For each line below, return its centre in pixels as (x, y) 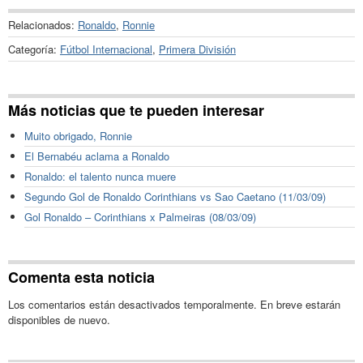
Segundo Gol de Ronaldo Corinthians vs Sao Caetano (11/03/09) (175, 197)
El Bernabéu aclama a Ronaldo (97, 156)
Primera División (197, 49)
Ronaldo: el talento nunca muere (100, 177)
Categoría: (34, 49)
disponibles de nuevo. (59, 319)
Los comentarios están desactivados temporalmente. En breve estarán (174, 304)
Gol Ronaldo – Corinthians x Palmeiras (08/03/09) (140, 217)
